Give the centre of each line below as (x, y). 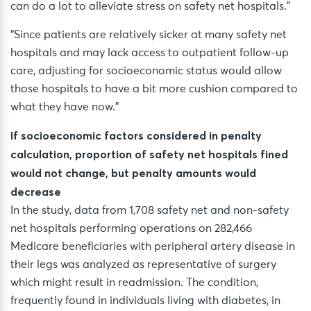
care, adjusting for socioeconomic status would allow (146, 71)
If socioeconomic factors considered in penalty (136, 136)
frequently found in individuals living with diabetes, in (145, 301)
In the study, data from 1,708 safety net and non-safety (150, 211)
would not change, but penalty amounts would (133, 173)
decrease (36, 192)
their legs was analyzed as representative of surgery (143, 265)
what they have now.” (65, 107)
